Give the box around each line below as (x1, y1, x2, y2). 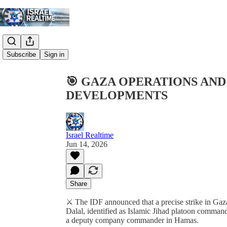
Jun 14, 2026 (66, 139, 107, 148)
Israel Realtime (66, 130, 113, 139)
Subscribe (7, 51, 36, 59)
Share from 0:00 (62, 31, 113, 40)
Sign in (44, 51, 64, 59)
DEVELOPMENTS (66, 88, 168, 102)
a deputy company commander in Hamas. (66, 215, 199, 224)
